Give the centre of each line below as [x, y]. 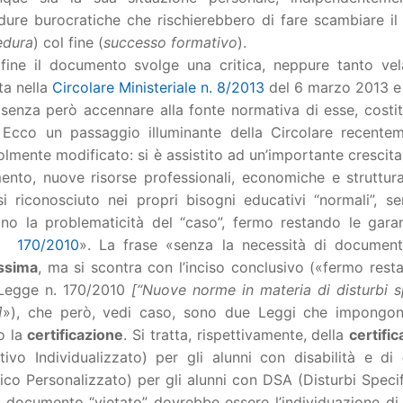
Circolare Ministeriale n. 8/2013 [158, 88]
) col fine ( [68, 43]
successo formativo [170, 43]
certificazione [76, 335]
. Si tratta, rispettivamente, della [237, 335]
